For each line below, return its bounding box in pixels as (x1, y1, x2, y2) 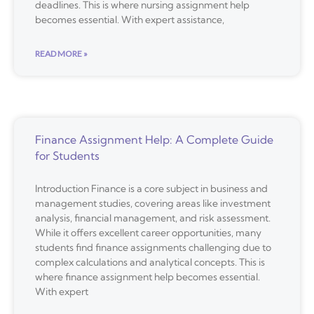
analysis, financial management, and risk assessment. (35, 211, 271, 224)
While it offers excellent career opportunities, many (35, 226, 261, 239)
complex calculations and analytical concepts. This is (35, 255, 265, 268)
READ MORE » (35, 48, 88, 59)
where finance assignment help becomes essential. (35, 270, 260, 283)
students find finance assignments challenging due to (35, 240, 271, 254)
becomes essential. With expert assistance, (35, 13, 224, 26)
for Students (35, 148, 100, 163)
